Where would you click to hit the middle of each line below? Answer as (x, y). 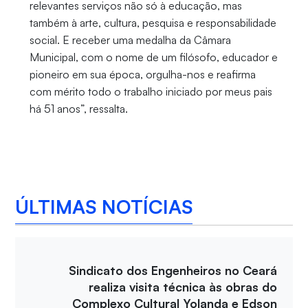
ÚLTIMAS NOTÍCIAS (104, 206)
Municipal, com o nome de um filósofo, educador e (153, 57)
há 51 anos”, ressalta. (78, 109)
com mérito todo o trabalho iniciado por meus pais (151, 92)
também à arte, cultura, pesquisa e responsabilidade (153, 23)
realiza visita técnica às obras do (183, 287)
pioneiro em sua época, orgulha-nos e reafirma (142, 75)
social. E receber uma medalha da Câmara (130, 40)
